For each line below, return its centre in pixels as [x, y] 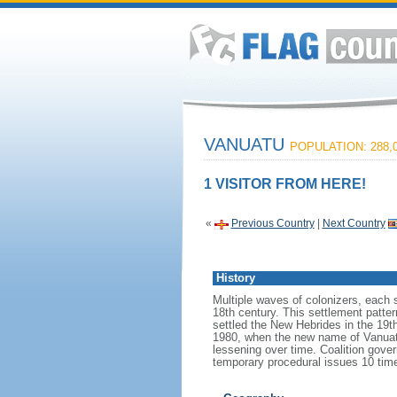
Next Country [354, 223]
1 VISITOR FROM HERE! [284, 184]
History [235, 278]
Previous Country [272, 223]
